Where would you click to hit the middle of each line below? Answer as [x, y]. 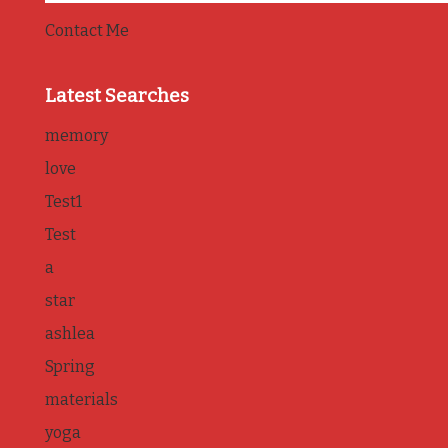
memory [76, 135]
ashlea [69, 333]
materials [81, 399]
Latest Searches [116, 95]
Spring [69, 366]
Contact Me [86, 30]
